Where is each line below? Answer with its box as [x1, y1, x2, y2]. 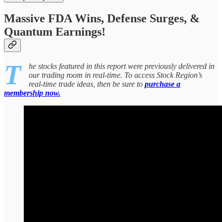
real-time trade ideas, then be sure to [29, 80, 145, 89]
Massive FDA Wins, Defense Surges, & [4, 12, 200, 25]
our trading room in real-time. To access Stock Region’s [29, 71, 202, 80]
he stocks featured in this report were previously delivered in [29, 62, 215, 71]
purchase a [145, 80, 180, 89]
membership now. [4, 89, 60, 98]
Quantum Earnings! [4, 25, 106, 39]
